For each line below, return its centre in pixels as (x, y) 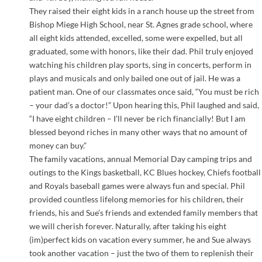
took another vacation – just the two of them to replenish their (142, 253)
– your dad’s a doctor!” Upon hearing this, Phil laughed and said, (144, 105)
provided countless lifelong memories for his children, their (137, 199)
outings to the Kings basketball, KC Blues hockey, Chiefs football (145, 172)
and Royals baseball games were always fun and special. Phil (137, 185)
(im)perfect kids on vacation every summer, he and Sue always (140, 239)
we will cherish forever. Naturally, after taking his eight (128, 226)
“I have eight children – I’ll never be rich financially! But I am (137, 118)
